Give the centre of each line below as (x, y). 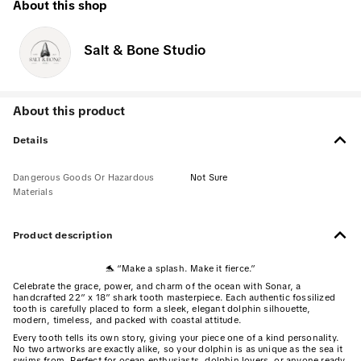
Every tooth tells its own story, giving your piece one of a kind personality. (176, 338)
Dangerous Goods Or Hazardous (84, 178)
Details (31, 140)
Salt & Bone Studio (145, 50)
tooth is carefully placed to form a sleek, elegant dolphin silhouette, (162, 309)
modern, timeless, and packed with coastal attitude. (127, 320)
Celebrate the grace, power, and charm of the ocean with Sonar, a (157, 286)
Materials (33, 192)
